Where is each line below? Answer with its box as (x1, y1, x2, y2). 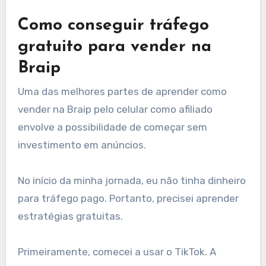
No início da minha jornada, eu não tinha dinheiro (17, 175, 246, 187)
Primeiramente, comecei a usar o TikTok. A (17, 246, 216, 258)
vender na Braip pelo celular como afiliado (17, 103, 213, 116)
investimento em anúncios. (17, 139, 146, 151)
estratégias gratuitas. (17, 210, 123, 223)
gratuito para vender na (17, 38, 211, 55)
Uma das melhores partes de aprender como (17, 85, 227, 98)
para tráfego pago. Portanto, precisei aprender (17, 192, 239, 205)
